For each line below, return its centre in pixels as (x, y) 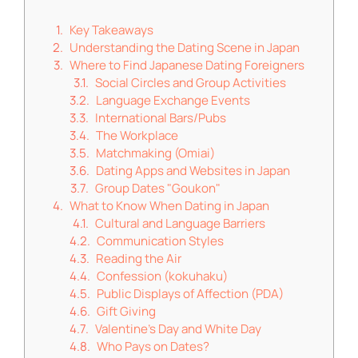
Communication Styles (160, 241)
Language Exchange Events (173, 100)
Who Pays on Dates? (153, 346)
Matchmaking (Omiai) (155, 153)
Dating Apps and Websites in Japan (193, 171)
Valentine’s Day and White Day (178, 329)
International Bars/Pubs (161, 118)
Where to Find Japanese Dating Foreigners (187, 65)
